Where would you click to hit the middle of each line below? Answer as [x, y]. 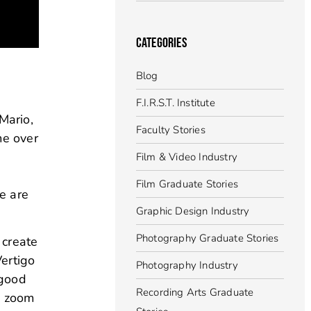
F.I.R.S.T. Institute [175, 103]
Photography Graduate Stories [207, 238]
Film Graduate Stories [187, 184]
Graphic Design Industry [193, 211]
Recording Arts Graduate [195, 292]
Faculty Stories [170, 130]
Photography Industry [187, 265]
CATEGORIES [161, 43]
